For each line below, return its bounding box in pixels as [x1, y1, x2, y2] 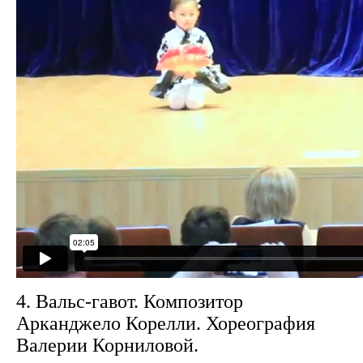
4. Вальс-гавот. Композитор [16, 291, 243, 312]
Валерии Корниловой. [16, 335, 199, 356]
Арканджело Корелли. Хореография [16, 313, 315, 334]
